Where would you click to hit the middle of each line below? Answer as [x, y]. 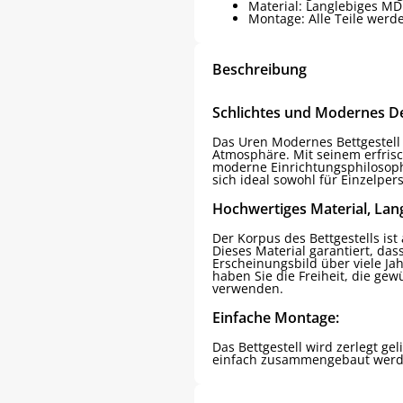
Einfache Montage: [276, 317]
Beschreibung [260, 69]
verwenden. [248, 288]
